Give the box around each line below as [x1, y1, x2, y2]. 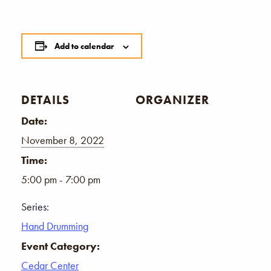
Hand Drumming [21, 218, 88, 233]
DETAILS [21, 91, 70, 108]
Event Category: [21, 238, 100, 253]
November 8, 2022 [21, 132, 104, 147]
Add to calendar [54, 40, 114, 51]
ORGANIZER [135, 91, 209, 108]
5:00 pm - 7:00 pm [21, 172, 100, 186]
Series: [21, 199, 49, 214]
